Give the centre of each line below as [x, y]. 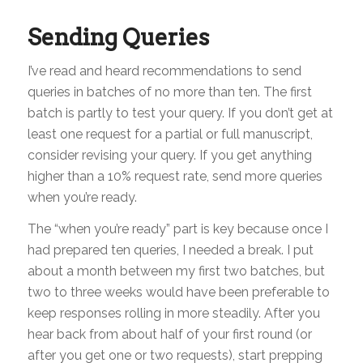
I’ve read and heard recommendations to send [164, 70]
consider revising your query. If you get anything [169, 155]
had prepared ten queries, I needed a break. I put [170, 250]
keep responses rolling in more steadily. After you [173, 314]
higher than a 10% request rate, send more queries [175, 176]
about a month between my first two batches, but [176, 271]
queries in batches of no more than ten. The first [169, 92]
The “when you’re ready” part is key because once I [177, 229]
